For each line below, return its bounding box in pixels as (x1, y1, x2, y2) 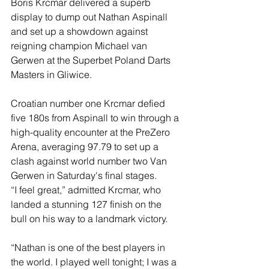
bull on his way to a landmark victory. (11, 213, 168, 225)
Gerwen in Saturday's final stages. (11, 169, 157, 182)
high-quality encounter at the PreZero (11, 126, 172, 139)
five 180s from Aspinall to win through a (11, 112, 181, 124)
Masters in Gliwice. (11, 68, 92, 81)
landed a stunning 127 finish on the (11, 198, 164, 211)
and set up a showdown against (11, 25, 150, 38)
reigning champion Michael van (11, 40, 150, 52)
